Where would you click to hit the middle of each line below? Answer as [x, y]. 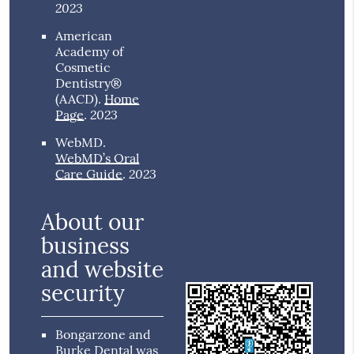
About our [93, 222]
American [84, 36]
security [83, 294]
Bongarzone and [104, 335]
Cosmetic [83, 68]
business [86, 246]
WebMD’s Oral [98, 158]
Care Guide [89, 174]
